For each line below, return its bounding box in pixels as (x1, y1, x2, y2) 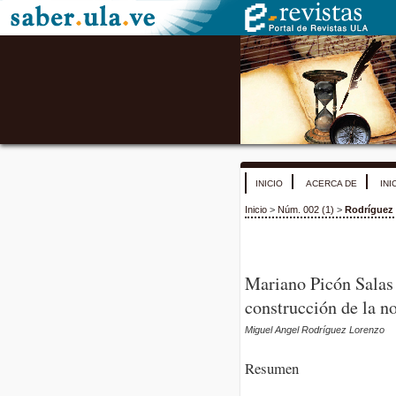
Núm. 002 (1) (278, 204, 334, 216)
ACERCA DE (306, 179, 357, 188)
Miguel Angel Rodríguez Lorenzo (245, 324, 385, 336)
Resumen (245, 357, 299, 378)
